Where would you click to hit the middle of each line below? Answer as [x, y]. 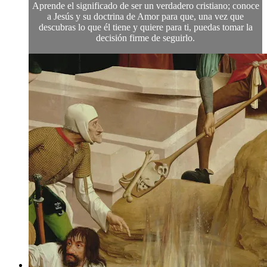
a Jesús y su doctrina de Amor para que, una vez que [145, 16]
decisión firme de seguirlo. [145, 38]
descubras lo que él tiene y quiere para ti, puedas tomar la [145, 27]
